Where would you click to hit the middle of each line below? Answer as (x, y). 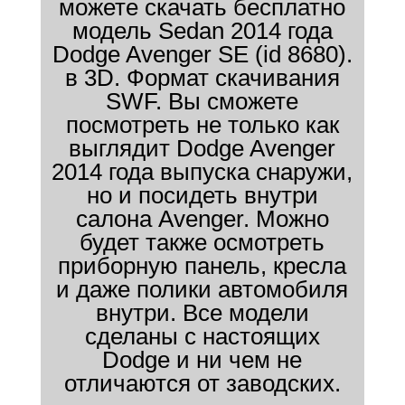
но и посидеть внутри (202, 195)
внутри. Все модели (202, 313)
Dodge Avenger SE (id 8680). (202, 54)
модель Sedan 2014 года (202, 31)
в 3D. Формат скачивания (202, 78)
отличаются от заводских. (202, 383)
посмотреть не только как (202, 125)
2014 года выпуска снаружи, (202, 172)
